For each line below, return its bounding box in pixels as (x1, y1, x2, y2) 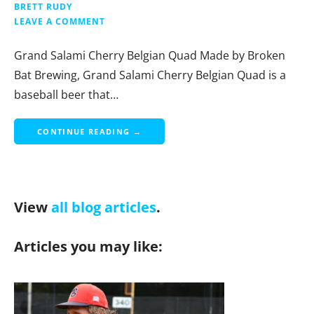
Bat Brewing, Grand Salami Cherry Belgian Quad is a (14, 67, 286, 83)
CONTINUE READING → (37, 126, 142, 137)
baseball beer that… (14, 87, 118, 103)
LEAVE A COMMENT (14, 15, 105, 27)
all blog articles (51, 198, 156, 217)
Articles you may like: (14, 237, 163, 257)
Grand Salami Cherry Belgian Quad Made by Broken (14, 48, 285, 64)
